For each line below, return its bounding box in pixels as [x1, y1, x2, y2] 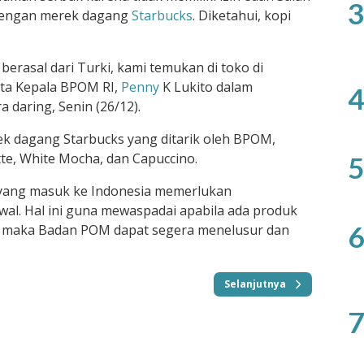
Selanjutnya [224, 277, 286, 292]
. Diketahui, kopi [193, 6, 291, 25]
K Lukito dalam [159, 78, 253, 97]
